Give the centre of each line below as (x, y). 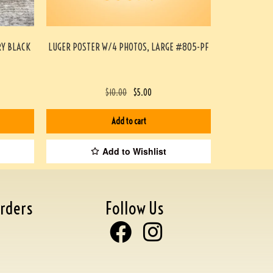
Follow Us (134, 208)
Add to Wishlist (134, 151)
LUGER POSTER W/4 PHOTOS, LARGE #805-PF (129, 47)
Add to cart (129, 121)
